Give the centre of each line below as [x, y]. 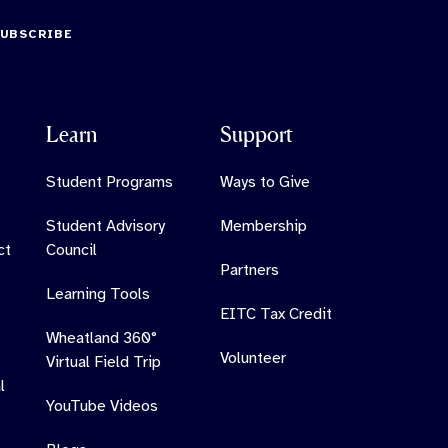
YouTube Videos [102, 406]
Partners [250, 270]
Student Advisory [106, 226]
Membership [264, 226]
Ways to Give [265, 182]
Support [257, 135]
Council [72, 250]
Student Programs [110, 182]
